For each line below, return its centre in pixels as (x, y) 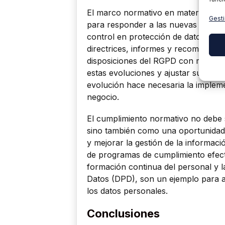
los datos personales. (127, 191)
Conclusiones (123, 214)
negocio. (103, 97)
